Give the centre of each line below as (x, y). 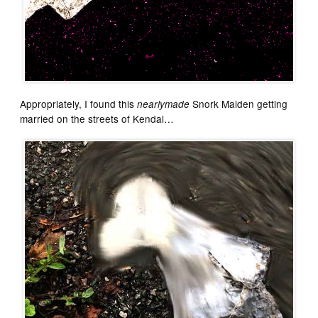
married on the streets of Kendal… (97, 119)
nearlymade (164, 104)
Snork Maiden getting (239, 104)
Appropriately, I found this (79, 104)
